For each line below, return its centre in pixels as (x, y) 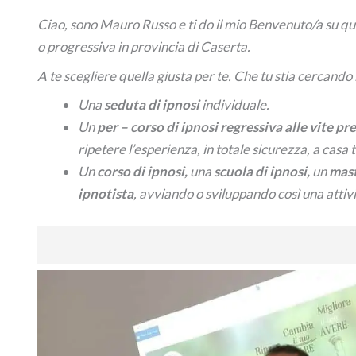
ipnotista (105, 194)
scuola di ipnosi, (263, 172)
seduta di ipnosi (151, 105)
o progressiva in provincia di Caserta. (143, 47)
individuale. (234, 105)
